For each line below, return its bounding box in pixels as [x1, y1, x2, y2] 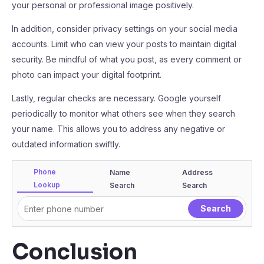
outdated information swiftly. [12, 139, 120, 149]
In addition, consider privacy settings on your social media [12, 24, 237, 34]
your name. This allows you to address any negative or [12, 124, 225, 134]
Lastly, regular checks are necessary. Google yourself [12, 93, 221, 103]
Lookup [34, 180, 60, 189]
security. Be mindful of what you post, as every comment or [12, 54, 242, 64]
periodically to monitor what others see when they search [12, 108, 235, 118]
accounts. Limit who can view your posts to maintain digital [12, 39, 236, 49]
